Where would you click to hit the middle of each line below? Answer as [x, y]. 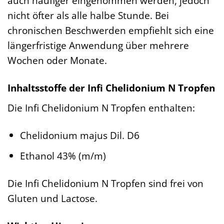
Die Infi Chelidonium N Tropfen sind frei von [105, 183]
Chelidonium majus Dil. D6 [79, 135]
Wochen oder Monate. [57, 60]
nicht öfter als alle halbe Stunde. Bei [88, 15]
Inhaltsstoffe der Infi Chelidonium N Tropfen [111, 88]
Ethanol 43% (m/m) [63, 156]
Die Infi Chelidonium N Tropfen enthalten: [101, 107]
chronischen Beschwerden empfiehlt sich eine [111, 30]
